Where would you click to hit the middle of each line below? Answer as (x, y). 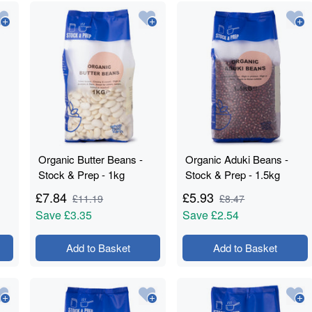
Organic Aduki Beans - (237, 159)
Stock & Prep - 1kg (82, 174)
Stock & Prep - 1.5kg (233, 174)
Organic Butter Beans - (91, 159)
